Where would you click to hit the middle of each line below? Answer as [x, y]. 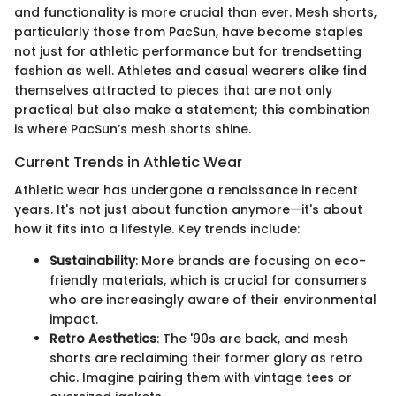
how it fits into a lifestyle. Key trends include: [157, 228]
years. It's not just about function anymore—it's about [188, 209]
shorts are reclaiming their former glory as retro [206, 358]
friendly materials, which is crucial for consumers [208, 280]
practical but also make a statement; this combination [192, 109]
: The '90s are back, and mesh [252, 338]
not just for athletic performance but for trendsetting [188, 51]
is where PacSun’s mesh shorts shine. [133, 129]
